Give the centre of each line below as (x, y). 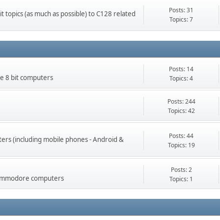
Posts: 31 (181, 10)
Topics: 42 (181, 111)
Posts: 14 (181, 69)
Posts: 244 (181, 102)
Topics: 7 (181, 19)
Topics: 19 (181, 145)
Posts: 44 (181, 136)
